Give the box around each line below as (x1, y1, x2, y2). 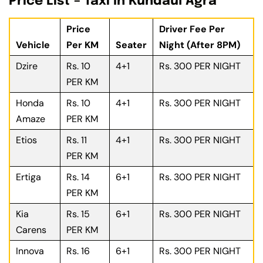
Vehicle (16, 39, 50, 52)
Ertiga (16, 171, 41, 184)
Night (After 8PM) (159, 39, 240, 52)
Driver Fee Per (159, 23, 225, 36)
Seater (116, 39, 147, 52)
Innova (16, 245, 44, 258)
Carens (16, 224, 46, 237)
